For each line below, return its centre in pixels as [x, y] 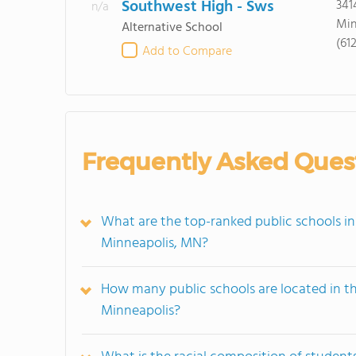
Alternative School [172, 28]
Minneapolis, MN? [155, 244]
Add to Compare [187, 52]
